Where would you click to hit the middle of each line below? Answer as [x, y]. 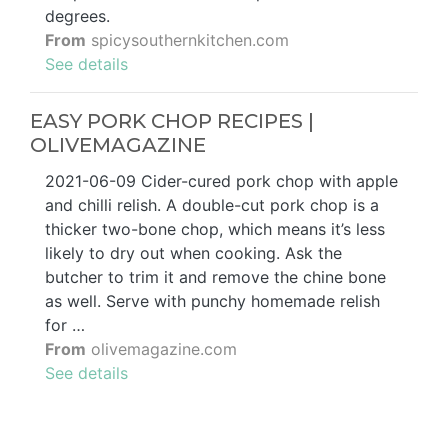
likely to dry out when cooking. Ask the [193, 253]
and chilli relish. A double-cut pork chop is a [212, 205]
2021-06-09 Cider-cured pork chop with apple [221, 181]
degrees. [77, 16]
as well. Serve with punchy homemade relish [212, 301]
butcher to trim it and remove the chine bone [215, 277]
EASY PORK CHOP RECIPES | [172, 121]
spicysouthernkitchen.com [187, 40]
